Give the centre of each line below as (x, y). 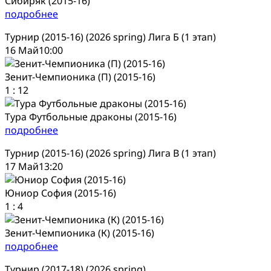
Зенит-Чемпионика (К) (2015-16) (80, 233)
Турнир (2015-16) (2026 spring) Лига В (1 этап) (110, 153)
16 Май (22, 50)
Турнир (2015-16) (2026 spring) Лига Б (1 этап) (110, 37)
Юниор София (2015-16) (60, 193)
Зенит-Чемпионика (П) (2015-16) (80, 77)
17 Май (22, 166)
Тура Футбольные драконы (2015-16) (91, 116)
